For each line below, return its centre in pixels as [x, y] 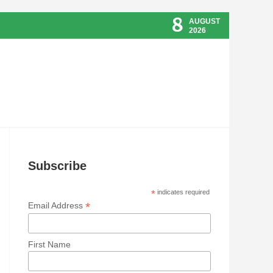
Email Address [56, 206]
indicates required [182, 192]
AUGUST [204, 21]
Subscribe [57, 166]
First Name [49, 244]
